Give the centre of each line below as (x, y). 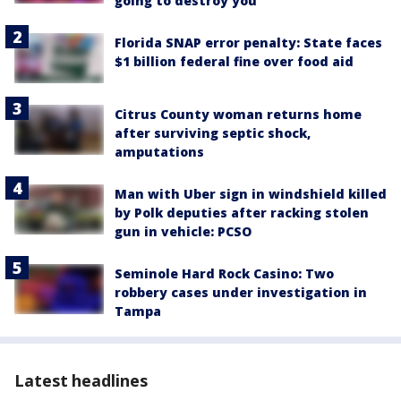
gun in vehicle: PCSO (183, 231)
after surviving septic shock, (213, 132)
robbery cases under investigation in (241, 292)
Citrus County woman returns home (238, 114)
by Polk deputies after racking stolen (242, 212)
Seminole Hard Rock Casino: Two (224, 273)
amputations (159, 151)
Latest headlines (81, 380)
